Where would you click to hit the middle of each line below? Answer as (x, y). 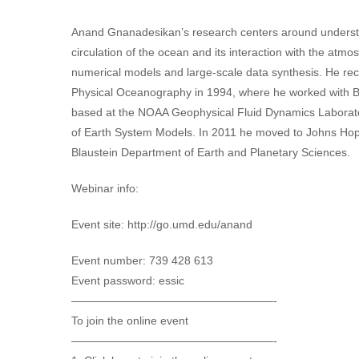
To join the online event (130, 320)
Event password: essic (128, 280)
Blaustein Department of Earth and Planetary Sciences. (211, 152)
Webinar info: (105, 188)
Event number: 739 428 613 (142, 260)
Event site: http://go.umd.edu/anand (162, 224)
